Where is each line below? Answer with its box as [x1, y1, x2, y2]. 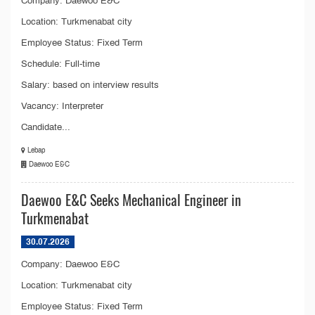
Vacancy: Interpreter [21, 101, 103, 111]
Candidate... [21, 122, 70, 132]
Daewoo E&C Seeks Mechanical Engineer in [21, 189, 241, 210]
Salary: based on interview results [21, 80, 159, 90]
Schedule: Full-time [21, 59, 100, 69]
